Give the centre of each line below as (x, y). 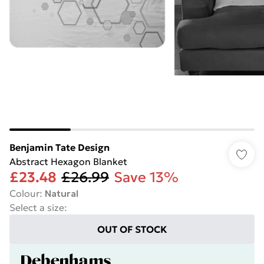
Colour (24, 193)
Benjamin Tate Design (60, 147)
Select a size (37, 207)
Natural (62, 193)
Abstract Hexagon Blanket (68, 161)
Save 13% (146, 177)
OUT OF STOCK (132, 229)
